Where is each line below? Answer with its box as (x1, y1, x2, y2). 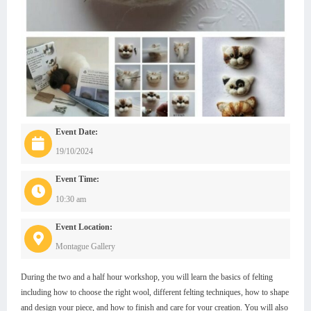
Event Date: (56, 126, 98, 137)
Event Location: (56, 221, 112, 232)
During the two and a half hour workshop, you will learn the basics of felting (21, 272, 273, 283)
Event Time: (56, 174, 99, 185)
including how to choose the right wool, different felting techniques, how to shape (21, 287, 289, 298)
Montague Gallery (56, 242, 115, 252)
